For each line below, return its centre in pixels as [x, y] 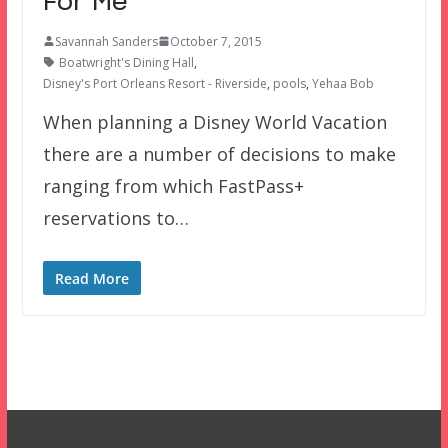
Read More [91, 278]
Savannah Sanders [106, 41]
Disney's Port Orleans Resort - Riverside [154, 83]
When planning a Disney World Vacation [214, 121]
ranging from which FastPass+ [173, 185]
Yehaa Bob [342, 83]
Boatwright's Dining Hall [126, 62]
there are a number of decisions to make [219, 153]
